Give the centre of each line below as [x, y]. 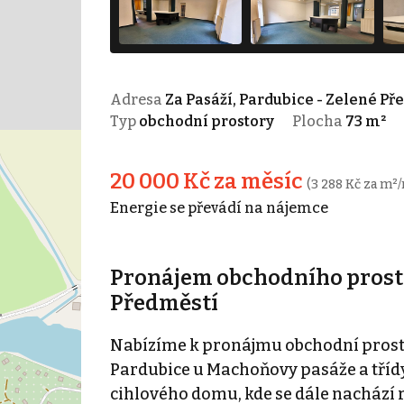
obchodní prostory [206, 121]
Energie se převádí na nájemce [219, 207]
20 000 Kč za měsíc [208, 181]
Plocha [318, 121]
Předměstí [164, 303]
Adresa [137, 99]
